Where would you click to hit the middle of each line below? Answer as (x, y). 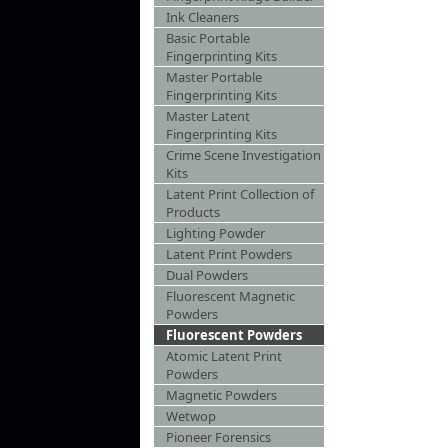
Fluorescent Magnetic (230, 296)
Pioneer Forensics (218, 437)
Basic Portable (208, 38)
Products (193, 212)
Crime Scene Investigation (243, 155)
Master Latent (208, 116)
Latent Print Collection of (240, 194)
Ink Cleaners (202, 17)
